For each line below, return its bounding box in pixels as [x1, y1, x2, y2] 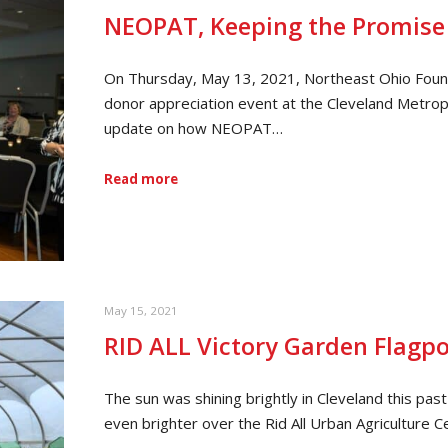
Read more [104, 170, 178, 189]
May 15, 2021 [104, 302, 178, 318]
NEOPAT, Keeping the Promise [104, 10, 445, 43]
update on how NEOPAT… [104, 117, 283, 138]
